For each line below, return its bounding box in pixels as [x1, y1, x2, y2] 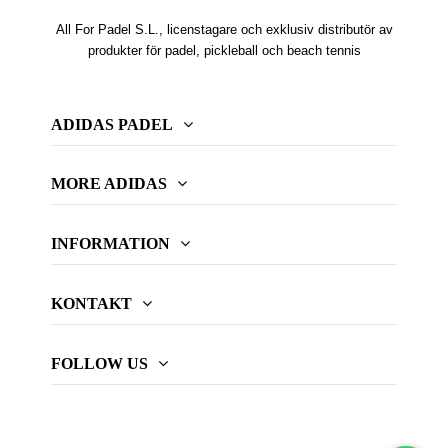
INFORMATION [50, 235, 170, 253]
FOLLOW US [50, 354, 148, 372]
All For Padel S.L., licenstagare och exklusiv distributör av [55, 22, 393, 38]
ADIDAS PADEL [50, 115, 173, 133]
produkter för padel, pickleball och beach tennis [87, 43, 361, 59]
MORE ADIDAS [50, 175, 167, 193]
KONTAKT [50, 294, 132, 312]
